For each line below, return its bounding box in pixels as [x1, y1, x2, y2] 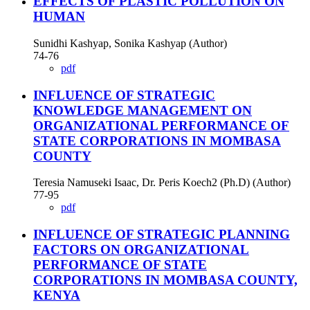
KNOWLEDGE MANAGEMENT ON [33, 102, 252, 118]
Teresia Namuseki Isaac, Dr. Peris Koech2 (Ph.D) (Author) [33, 176, 291, 189]
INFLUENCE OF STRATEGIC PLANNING [33, 227, 290, 242]
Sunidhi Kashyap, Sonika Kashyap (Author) [33, 37, 227, 50]
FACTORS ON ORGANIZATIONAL [33, 242, 249, 257]
